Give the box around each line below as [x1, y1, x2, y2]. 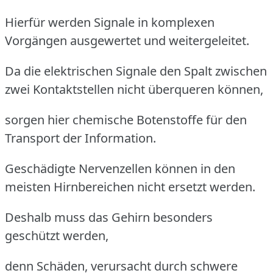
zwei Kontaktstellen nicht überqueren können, [5, 81, 263, 98]
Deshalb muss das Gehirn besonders [5, 209, 213, 226]
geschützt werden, [5, 227, 108, 244]
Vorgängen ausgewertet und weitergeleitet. [5, 32, 249, 49]
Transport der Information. [5, 130, 156, 147]
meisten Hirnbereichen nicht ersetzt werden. [5, 179, 255, 196]
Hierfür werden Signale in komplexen [5, 14, 214, 31]
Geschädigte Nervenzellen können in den [5, 160, 235, 177]
